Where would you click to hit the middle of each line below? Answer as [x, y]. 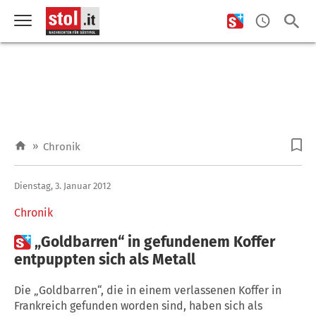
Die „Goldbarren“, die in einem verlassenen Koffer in [148, 290]
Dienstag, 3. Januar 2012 [62, 186]
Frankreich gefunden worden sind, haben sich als [138, 305]
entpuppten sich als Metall [105, 259]
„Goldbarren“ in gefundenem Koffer [155, 242]
